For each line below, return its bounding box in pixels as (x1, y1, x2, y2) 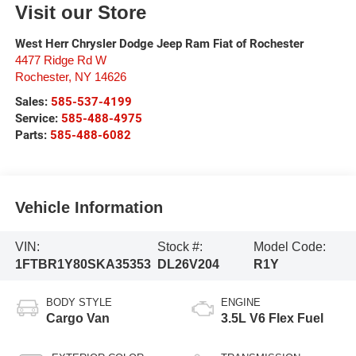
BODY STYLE (45, 296, 112, 308)
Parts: (14, 127, 50, 142)
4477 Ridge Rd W (14, 53, 106, 67)
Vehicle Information (14, 199, 163, 217)
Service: (14, 110, 61, 126)
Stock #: (157, 240, 203, 254)
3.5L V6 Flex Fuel (221, 311, 323, 325)
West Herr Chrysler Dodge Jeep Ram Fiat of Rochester (14, 36, 304, 51)
